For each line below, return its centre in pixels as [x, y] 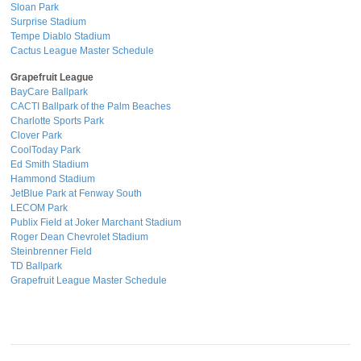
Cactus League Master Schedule [82, 50]
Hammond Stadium [53, 178]
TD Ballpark [36, 266]
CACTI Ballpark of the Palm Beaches [91, 106]
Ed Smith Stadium [50, 164]
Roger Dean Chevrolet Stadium [79, 237]
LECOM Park [39, 207]
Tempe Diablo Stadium [60, 36]
